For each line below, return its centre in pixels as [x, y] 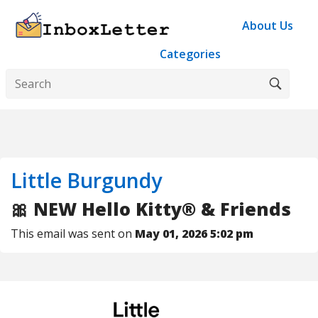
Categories [190, 54]
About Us [268, 26]
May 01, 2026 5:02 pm [194, 234]
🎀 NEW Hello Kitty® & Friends [151, 209]
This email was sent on [73, 234]
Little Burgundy [86, 180]
